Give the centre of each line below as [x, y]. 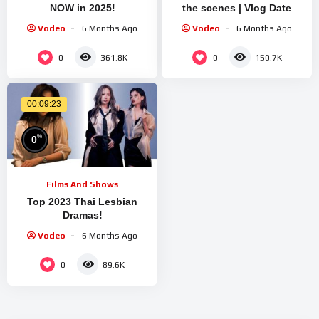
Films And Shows [82, 185]
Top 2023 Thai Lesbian [82, 202]
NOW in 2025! [82, 7]
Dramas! [82, 215]
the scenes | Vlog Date [237, 7]
